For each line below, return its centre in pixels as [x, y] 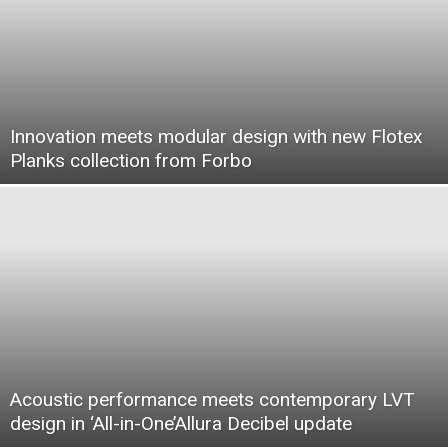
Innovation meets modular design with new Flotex [216, 136]
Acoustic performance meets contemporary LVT [212, 399]
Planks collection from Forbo [131, 160]
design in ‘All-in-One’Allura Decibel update [181, 423]
